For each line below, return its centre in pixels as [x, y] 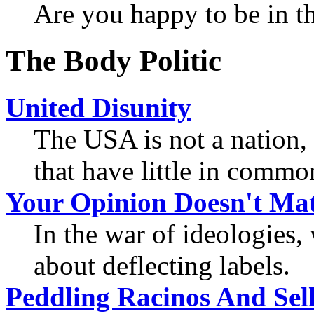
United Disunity [98, 108]
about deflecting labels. [162, 266]
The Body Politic [114, 61]
